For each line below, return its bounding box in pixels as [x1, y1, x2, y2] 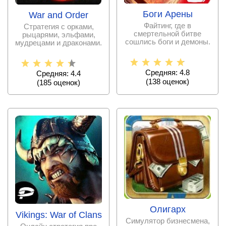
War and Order [29, 10, 88, 21]
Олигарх [149, 204, 186, 215]
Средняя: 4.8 [145, 68, 190, 77]
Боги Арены [142, 9, 193, 20]
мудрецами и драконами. [15, 38, 102, 47]
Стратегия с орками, [23, 22, 94, 31]
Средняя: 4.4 [36, 69, 81, 78]
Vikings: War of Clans [15, 210, 102, 220]
